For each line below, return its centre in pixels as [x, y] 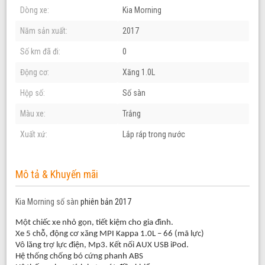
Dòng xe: [35, 10]
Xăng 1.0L [139, 72]
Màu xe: [33, 113]
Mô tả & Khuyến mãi [57, 174]
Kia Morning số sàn [48, 201]
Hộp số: [33, 93]
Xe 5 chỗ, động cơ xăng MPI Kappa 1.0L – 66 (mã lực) [110, 234]
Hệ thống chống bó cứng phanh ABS [80, 256]
